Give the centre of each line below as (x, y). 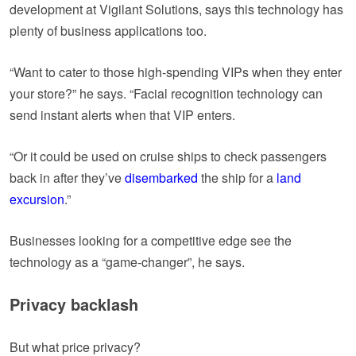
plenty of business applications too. (108, 30)
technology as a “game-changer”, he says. (127, 261)
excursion (37, 199)
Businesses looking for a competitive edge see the (151, 240)
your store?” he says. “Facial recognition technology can (166, 93)
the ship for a (237, 177)
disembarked (161, 177)
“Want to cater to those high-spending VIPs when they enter (176, 72)
